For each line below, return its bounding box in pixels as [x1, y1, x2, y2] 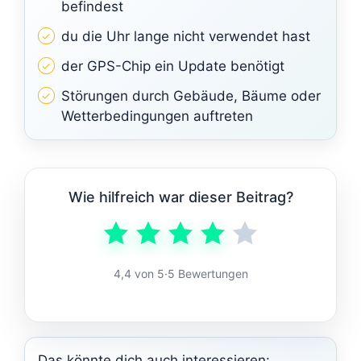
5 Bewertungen [167, 266, 248, 280]
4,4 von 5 [113, 266, 164, 280]
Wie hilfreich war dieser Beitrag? [68, 188, 293, 205]
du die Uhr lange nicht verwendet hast [60, 27, 310, 44]
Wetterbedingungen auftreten [60, 107, 253, 124]
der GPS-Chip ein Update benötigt [60, 57, 284, 74]
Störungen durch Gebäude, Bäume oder [60, 87, 321, 104]
